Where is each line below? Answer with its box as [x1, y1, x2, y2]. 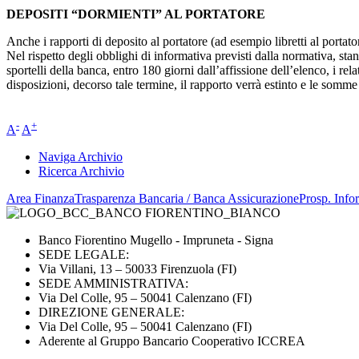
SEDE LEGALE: [38, 248, 129, 262]
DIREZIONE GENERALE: [38, 305, 184, 320]
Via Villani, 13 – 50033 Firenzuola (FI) [38, 262, 236, 276]
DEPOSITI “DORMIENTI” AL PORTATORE [6, 6, 265, 21]
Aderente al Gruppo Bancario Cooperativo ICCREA [38, 334, 309, 349]
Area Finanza [6, 192, 75, 206]
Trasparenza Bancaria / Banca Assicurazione [75, 192, 299, 206]
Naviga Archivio [38, 150, 123, 164]
